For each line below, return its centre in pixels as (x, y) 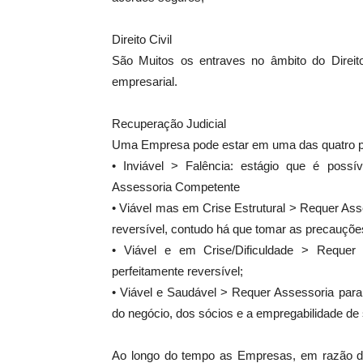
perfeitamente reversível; (177, 271)
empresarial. (145, 82)
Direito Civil (142, 40)
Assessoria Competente (176, 187)
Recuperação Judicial (169, 124)
